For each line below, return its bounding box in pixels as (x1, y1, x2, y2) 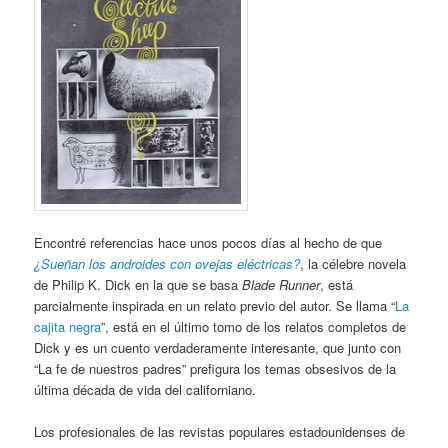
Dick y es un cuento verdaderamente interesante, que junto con (34, 337, 402, 357)
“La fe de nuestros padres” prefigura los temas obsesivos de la (34, 358, 397, 378)
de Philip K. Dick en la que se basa (34, 274, 243, 294)
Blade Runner (242, 274, 321, 294)
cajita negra (34, 316, 102, 336)
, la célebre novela (300, 253, 407, 273)
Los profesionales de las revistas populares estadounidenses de (34, 422, 406, 442)
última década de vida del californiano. (34, 379, 257, 399)
